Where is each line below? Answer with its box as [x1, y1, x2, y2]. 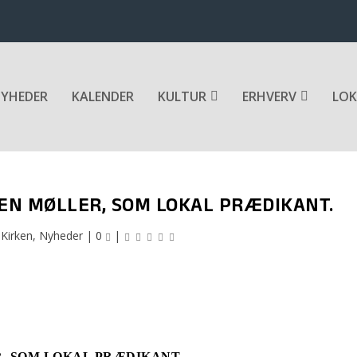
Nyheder [38, 227, 83, 243]
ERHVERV [242, 88, 296, 106]
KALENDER [72, 88, 134, 106]
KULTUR [158, 88, 206, 106]
